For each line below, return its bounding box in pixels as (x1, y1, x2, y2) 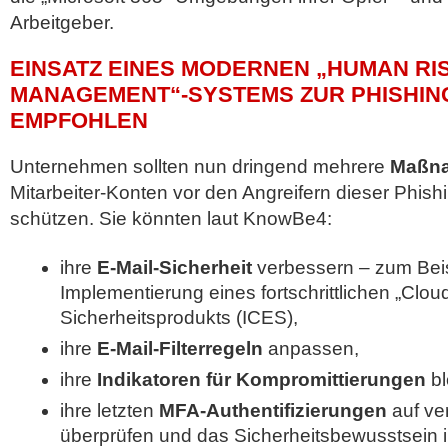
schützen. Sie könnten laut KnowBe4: (10, 208, 332, 229)
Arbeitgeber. (10, 12, 114, 33)
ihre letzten (60, 400, 154, 421)
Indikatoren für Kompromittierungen (97, 369, 426, 390)
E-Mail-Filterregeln (97, 338, 263, 359)
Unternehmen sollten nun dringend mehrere (10, 156, 390, 177)
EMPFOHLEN (10, 108, 148, 133)
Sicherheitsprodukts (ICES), (60, 307, 298, 328)
